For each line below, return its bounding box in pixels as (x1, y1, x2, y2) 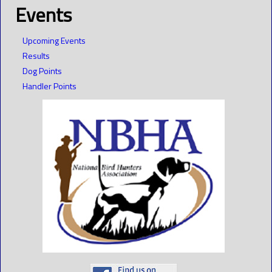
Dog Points (22, 64, 62, 77)
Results (22, 49, 50, 62)
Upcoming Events (22, 33, 86, 47)
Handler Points (22, 79, 76, 92)
